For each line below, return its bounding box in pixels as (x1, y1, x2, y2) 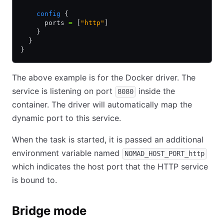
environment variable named (12, 148, 122, 158)
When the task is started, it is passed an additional (12, 134, 203, 144)
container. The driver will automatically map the (12, 99, 192, 109)
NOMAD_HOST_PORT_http (124, 149, 204, 157)
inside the (136, 86, 175, 96)
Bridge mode (12, 203, 86, 218)
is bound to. (12, 175, 57, 185)
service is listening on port (12, 86, 115, 96)
